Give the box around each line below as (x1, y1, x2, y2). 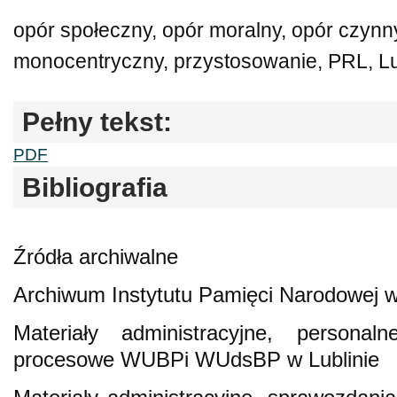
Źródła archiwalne (13, 244, 178, 269)
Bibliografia (22, 172, 167, 202)
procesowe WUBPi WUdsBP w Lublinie (13, 346, 379, 371)
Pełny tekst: (22, 106, 172, 136)
